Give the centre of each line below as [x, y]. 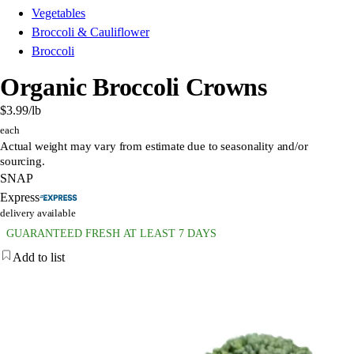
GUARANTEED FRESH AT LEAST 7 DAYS [111, 234]
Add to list [39, 258]
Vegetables [58, 13]
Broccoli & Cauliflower [90, 32]
